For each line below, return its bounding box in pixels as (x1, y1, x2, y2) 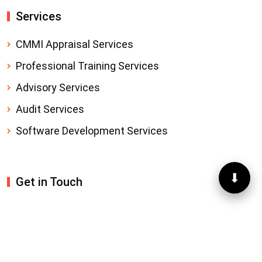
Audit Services (16, 102, 84, 115)
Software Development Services (16, 124, 168, 137)
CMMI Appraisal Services (16, 38, 133, 51)
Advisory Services (16, 81, 100, 94)
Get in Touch (16, 174, 82, 189)
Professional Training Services (16, 60, 159, 73)
